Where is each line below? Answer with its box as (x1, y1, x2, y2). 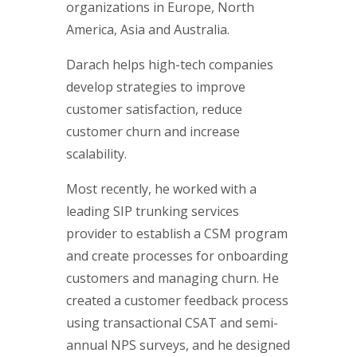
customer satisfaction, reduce (66, 100, 242, 119)
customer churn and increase (66, 123, 240, 141)
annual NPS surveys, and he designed (66, 336, 290, 355)
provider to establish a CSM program (66, 225, 288, 243)
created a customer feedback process (66, 292, 288, 310)
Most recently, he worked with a (66, 180, 257, 198)
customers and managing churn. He (66, 269, 279, 288)
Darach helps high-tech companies (66, 56, 273, 74)
